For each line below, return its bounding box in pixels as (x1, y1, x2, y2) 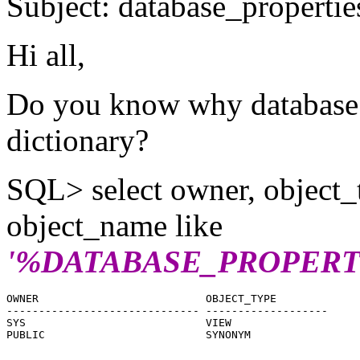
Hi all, (6, 37, 85, 72)
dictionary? (6, 122, 149, 157)
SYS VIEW (6, 316, 231, 329)
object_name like (6, 207, 223, 243)
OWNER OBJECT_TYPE (6, 292, 276, 305)
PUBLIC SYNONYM (6, 328, 251, 341)
